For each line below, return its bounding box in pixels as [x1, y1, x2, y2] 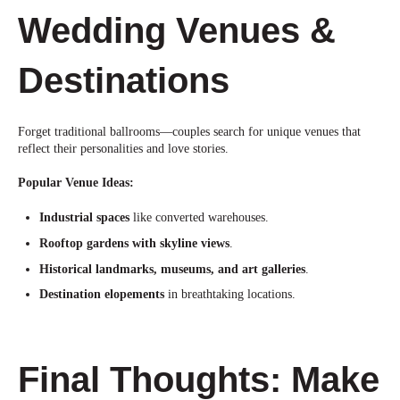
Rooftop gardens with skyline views [38, 236, 229, 250]
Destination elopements [38, 287, 164, 302]
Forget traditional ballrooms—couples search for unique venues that [18, 124, 361, 138]
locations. [246, 287, 296, 302]
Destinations [18, 61, 229, 101]
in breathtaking [163, 287, 247, 302]
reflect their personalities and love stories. [18, 141, 229, 155]
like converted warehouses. [129, 210, 269, 224]
